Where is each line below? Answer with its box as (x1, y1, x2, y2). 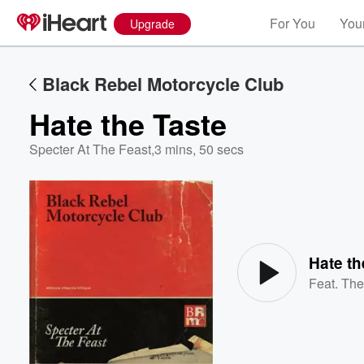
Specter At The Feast (29, 140, 151, 158)
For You (270, 14, 315, 32)
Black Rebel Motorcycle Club (42, 71, 284, 97)
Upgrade (130, 15, 175, 32)
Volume (285, 219, 329, 233)
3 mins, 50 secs (154, 140, 244, 158)
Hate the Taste (29, 102, 227, 145)
